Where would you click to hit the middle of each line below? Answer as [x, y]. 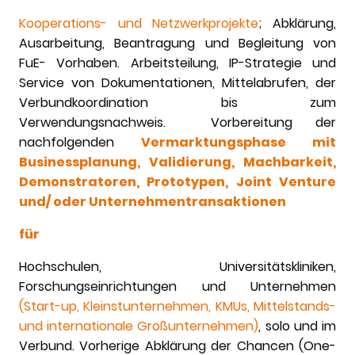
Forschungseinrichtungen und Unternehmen [177, 287]
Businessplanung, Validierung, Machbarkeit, [177, 162]
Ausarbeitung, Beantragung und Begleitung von [177, 44]
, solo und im [298, 326]
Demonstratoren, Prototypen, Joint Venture [177, 182]
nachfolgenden [80, 143]
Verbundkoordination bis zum [177, 103]
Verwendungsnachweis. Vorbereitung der [177, 123]
